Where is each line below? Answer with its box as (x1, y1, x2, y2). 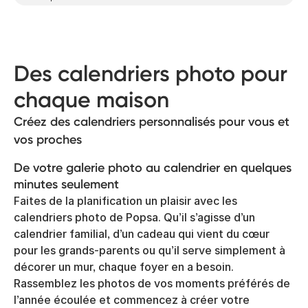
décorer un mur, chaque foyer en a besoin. (14, 260, 234, 274)
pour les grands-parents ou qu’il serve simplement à (14, 243, 285, 257)
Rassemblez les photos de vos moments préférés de (14, 276, 290, 290)
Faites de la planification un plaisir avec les (14, 194, 237, 208)
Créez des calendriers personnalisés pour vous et (14, 114, 289, 129)
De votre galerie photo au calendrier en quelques (14, 160, 291, 175)
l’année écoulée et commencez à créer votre (14, 293, 250, 307)
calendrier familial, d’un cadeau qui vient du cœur (14, 227, 269, 241)
